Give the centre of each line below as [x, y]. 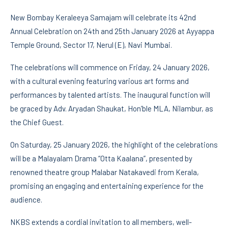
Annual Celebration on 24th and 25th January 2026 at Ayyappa [112, 31]
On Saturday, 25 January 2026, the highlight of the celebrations [114, 145]
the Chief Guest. [37, 122]
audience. [26, 200]
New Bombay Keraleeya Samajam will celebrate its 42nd [103, 18]
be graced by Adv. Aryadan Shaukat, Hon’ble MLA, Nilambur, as [112, 109]
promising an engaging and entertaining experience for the [107, 186]
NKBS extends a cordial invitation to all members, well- [101, 222]
